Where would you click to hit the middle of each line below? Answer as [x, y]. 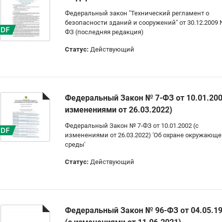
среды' [75, 144]
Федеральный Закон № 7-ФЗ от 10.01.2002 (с [132, 126]
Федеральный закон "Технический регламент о [137, 13]
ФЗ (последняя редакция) [104, 32]
